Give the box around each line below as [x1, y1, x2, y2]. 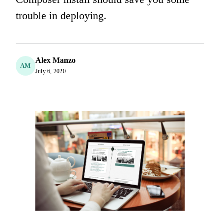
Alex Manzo [35, 56, 76, 64]
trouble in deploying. [16, 9, 107, 22]
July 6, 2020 [35, 68, 66, 75]
